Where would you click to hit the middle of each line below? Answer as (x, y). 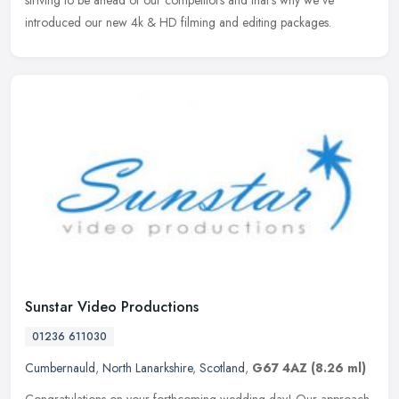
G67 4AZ (280, 367)
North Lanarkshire (147, 367)
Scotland (222, 367)
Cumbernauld (60, 367)
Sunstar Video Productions (112, 306)
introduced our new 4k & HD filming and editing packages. (178, 22)
